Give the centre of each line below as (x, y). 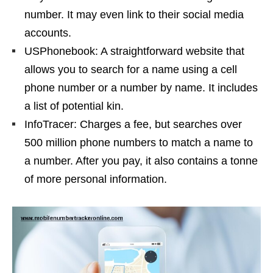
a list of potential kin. (74, 106)
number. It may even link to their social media (134, 15)
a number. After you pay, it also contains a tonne (141, 161)
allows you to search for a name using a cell (131, 70)
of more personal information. (96, 179)
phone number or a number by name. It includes (141, 88)
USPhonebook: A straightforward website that (134, 51)
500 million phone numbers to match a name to (139, 143)
